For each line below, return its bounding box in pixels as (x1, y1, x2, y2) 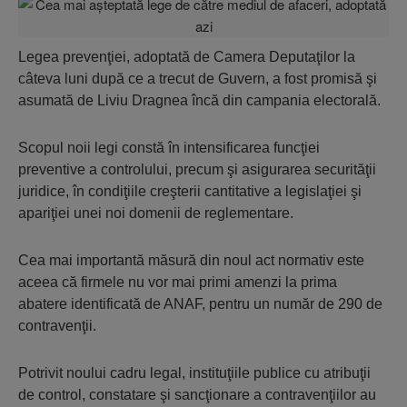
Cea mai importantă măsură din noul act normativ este (18, 253, 364, 268)
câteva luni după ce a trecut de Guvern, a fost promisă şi (18, 71, 377, 86)
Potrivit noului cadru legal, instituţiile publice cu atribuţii (18, 365, 371, 381)
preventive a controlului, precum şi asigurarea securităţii (18, 162, 376, 177)
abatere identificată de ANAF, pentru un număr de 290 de (18, 296, 382, 312)
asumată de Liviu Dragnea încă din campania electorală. (18, 93, 381, 108)
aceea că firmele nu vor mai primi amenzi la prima (18, 274, 337, 290)
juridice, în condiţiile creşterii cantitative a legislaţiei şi (18, 184, 362, 199)
